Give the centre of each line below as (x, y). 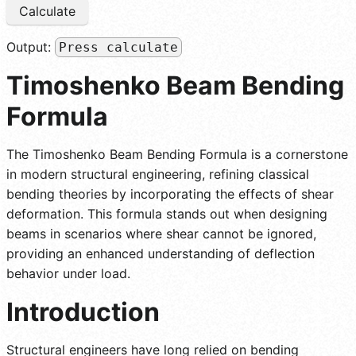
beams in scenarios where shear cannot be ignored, (161, 233)
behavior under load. (68, 273)
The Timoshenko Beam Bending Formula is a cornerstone (177, 154)
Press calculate (118, 47)
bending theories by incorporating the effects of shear (170, 193)
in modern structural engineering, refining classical (158, 174)
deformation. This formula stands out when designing (167, 213)
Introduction (83, 311)
